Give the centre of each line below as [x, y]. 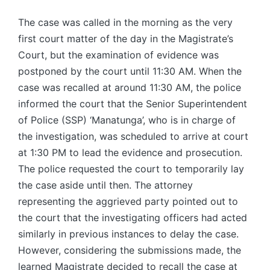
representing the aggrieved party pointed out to [128, 202]
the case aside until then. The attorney [105, 185]
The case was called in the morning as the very [125, 23]
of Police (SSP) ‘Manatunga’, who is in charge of [127, 120]
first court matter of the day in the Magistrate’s [126, 39]
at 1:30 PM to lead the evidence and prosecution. [130, 153]
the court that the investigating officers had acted [133, 218]
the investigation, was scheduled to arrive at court [133, 137]
